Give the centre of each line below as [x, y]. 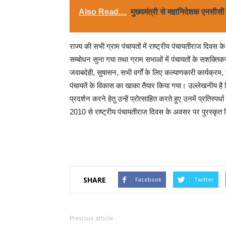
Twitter [204, 179]
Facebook [148, 179]
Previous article [91, 218]
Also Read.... [103, 12]
